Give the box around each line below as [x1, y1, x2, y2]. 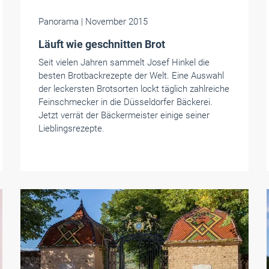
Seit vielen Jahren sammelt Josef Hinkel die [38, 57, 210, 68]
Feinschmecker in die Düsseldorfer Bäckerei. [38, 97, 213, 107]
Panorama [38, 16, 81, 27]
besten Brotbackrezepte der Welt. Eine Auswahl [38, 70, 224, 81]
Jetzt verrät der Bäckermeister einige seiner [38, 110, 210, 121]
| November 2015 [80, 16, 148, 27]
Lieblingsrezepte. [38, 123, 104, 134]
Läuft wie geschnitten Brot [38, 38, 165, 50]
